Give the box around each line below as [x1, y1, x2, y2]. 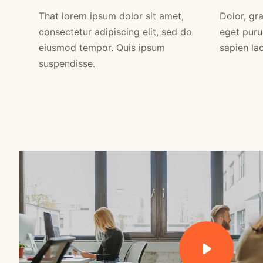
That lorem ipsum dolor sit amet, [38, 10, 184, 22]
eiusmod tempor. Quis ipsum [38, 42, 165, 54]
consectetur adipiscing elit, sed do [38, 26, 192, 38]
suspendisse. [38, 58, 95, 70]
